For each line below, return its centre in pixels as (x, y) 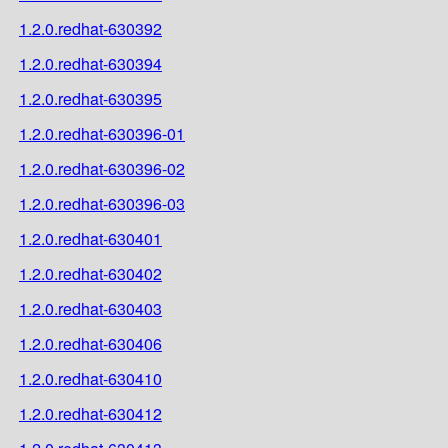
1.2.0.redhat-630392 (90, 28)
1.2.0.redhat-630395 (90, 98)
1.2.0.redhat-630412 (90, 413)
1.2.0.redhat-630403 (90, 308)
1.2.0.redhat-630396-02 (102, 168)
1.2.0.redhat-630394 (90, 63)
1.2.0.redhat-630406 (90, 343)
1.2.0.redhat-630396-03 (102, 203)
